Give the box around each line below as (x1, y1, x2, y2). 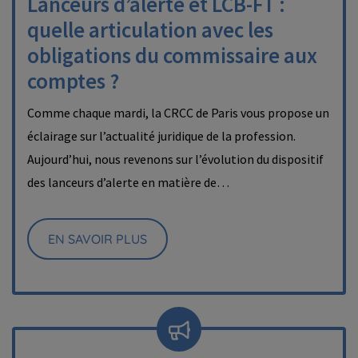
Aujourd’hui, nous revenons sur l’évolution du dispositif (27, 151, 324, 167)
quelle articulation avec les (27, 16, 273, 43)
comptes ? (27, 67, 119, 94)
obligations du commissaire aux (27, 42, 317, 69)
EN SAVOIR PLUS (48, 231, 147, 247)
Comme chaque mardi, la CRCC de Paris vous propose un (27, 105, 329, 121)
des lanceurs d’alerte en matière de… (27, 174, 229, 190)
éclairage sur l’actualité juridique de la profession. (27, 128, 296, 144)
